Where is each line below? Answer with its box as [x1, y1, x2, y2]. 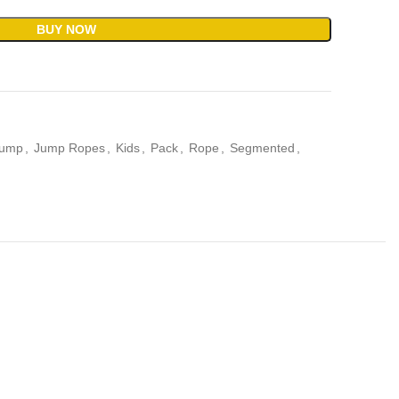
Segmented [230, 141, 295, 155]
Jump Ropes [34, 141, 105, 155]
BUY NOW [36, 22, 96, 37]
